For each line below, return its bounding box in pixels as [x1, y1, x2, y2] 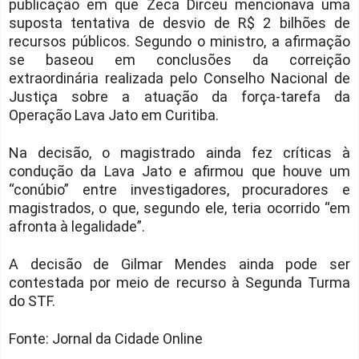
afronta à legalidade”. [9, 218, 145, 236]
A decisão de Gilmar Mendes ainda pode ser [9, 256, 350, 273]
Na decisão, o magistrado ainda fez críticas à [9, 144, 350, 162]
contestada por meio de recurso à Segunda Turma [9, 274, 350, 292]
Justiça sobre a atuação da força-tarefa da [9, 88, 350, 106]
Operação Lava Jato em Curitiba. [9, 107, 219, 124]
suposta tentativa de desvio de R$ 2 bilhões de [9, 14, 350, 32]
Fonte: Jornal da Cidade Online [9, 330, 203, 348]
